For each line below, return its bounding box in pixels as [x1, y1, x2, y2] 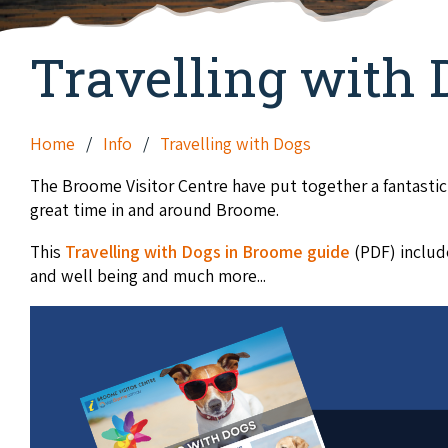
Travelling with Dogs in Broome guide [65, 239, 354, 263]
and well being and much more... [30, 263, 266, 287]
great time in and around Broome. [30, 198, 279, 222]
